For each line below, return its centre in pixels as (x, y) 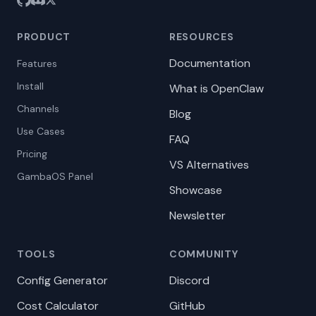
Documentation (210, 63)
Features (37, 63)
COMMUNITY (204, 254)
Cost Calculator (58, 306)
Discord (189, 280)
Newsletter (197, 215)
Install (30, 86)
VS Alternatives (209, 165)
